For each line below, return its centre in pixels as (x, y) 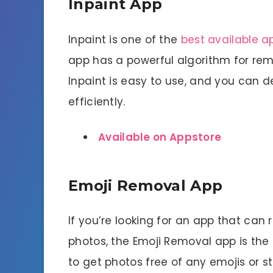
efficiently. (97, 101)
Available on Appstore (160, 137)
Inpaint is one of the (125, 39)
